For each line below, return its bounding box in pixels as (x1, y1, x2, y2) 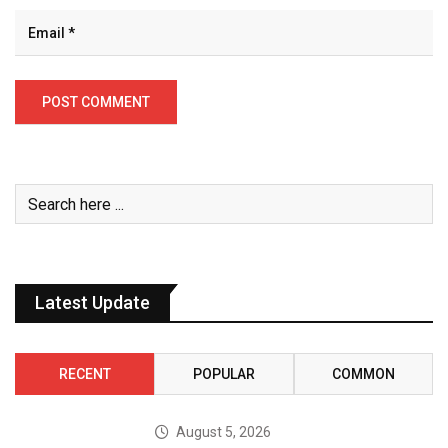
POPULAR (192, 366, 255, 383)
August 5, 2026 (176, 424, 272, 441)
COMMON (331, 366, 395, 383)
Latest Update (35, 292, 150, 314)
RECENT (58, 366, 111, 383)
